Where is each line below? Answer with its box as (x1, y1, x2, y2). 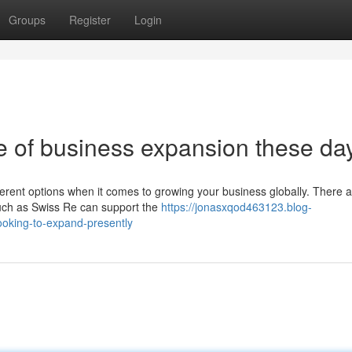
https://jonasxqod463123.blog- (161, 199, 312, 214)
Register (69, 12, 111, 27)
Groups (9, 12, 46, 27)
